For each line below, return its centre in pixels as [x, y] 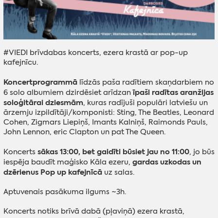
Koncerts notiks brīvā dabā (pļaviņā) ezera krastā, [94, 211]
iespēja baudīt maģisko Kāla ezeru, [67, 162]
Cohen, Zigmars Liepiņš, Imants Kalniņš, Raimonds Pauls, [105, 122]
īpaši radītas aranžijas [173, 92]
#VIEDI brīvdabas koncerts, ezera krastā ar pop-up [95, 53]
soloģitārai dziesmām [43, 102]
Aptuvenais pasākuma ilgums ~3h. [64, 191]
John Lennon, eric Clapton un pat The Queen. [84, 132]
